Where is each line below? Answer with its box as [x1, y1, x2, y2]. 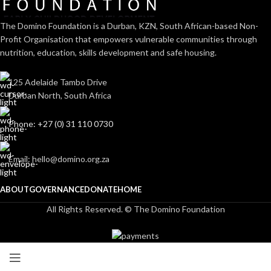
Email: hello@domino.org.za [8, 154, 109, 165]
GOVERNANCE [29, 184, 84, 195]
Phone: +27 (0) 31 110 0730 [8, 119, 113, 129]
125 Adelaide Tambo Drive [8, 77, 107, 88]
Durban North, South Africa [8, 90, 111, 101]
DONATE [84, 184, 117, 195]
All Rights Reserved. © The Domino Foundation [46, 204, 225, 215]
